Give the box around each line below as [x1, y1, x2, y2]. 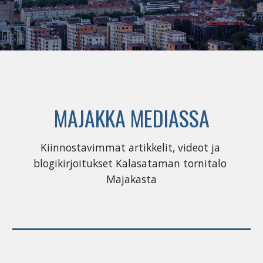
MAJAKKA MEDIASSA [53, 102, 210, 133]
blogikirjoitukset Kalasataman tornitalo [33, 156, 227, 170]
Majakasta [106, 172, 157, 186]
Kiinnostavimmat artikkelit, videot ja [40, 140, 220, 154]
